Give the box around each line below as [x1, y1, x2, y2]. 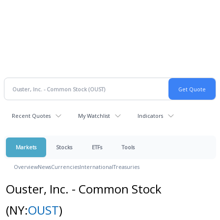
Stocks [56, 143, 72, 151]
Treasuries [113, 163, 139, 170]
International [80, 163, 113, 170]
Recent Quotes [12, 112, 51, 119]
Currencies [51, 163, 80, 170]
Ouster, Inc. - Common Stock [5, 181, 162, 197]
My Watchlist [78, 112, 110, 119]
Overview [14, 163, 38, 170]
